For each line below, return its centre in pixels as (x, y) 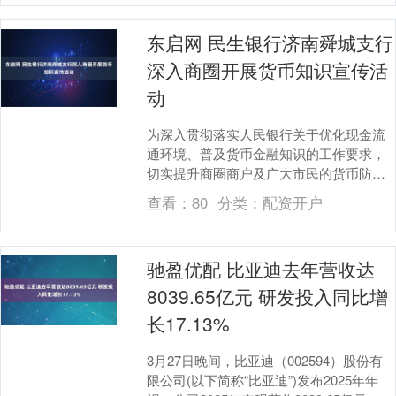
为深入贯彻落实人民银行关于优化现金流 (267, 133)
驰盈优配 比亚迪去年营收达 (261, 268)
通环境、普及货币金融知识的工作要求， (267, 153)
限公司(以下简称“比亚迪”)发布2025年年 (263, 379)
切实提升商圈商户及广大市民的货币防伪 (267, 172)
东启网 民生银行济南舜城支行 (270, 42)
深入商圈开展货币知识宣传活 (268, 69)
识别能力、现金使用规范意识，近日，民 (267, 192)
